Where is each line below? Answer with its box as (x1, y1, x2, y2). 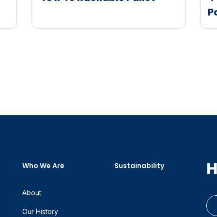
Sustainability (114, 161, 164, 170)
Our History (22, 207, 58, 216)
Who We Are (22, 161, 64, 170)
